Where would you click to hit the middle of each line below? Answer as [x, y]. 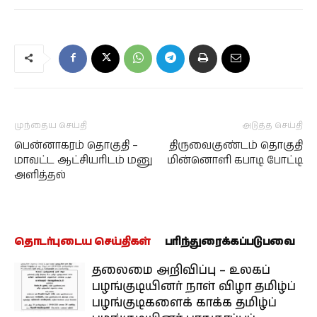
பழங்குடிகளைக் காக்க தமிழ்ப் [184, 302]
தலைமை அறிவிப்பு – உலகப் [181, 270]
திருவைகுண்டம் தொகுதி [236, 145]
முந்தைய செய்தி [51, 125]
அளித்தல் [40, 175]
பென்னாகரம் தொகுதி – [76, 145]
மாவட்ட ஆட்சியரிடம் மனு [83, 160]
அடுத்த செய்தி [273, 125]
